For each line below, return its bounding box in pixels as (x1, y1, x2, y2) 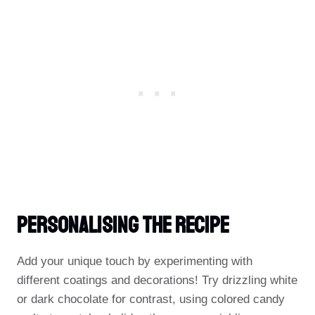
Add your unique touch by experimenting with (17, 255, 252, 268)
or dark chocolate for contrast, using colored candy (17, 292, 285, 306)
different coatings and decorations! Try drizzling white (17, 274, 297, 287)
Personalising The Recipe (17, 212, 229, 240)
